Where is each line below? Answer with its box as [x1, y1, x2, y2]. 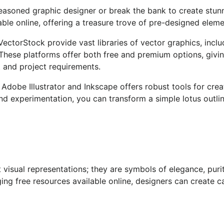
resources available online [33, 175, 131, 186]
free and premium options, [101, 49, 206, 59]
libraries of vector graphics [97, 37, 200, 47]
